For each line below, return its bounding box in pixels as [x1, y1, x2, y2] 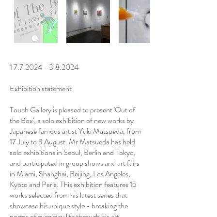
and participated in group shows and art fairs [10, 157, 139, 169]
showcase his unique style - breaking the [10, 200, 128, 211]
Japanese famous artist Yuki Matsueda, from [10, 125, 141, 137]
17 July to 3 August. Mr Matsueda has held [10, 136, 135, 147]
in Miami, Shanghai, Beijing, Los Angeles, [10, 168, 130, 179]
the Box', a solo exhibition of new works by [10, 115, 134, 126]
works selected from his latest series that [10, 189, 127, 201]
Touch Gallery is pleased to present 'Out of [10, 104, 135, 115]
